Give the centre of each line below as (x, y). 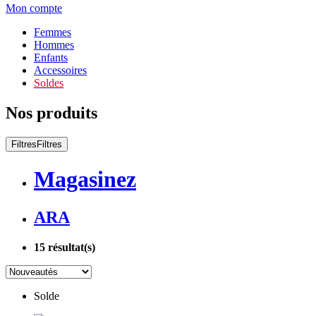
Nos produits (51, 113)
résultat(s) (70, 247)
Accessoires (60, 70)
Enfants (51, 57)
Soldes (49, 83)
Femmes (53, 32)
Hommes (54, 45)
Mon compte (34, 8)
